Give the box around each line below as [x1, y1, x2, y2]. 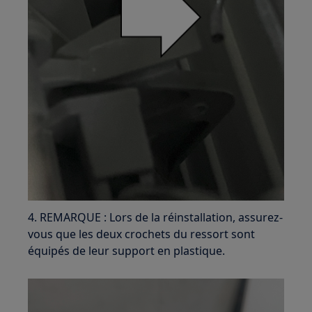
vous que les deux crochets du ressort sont [28, 226, 256, 242]
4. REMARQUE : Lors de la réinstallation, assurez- [28, 209, 283, 225]
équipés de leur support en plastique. [28, 242, 226, 258]
